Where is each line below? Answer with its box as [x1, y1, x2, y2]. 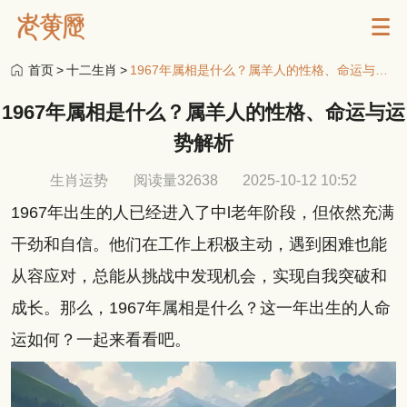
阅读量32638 [133, 172, 218, 188]
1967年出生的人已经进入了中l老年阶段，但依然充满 [10, 203, 394, 222]
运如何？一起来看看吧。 [10, 330, 195, 349]
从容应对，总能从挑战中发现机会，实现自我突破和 [10, 266, 387, 285]
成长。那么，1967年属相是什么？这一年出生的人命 [10, 298, 391, 317]
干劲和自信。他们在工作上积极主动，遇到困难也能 [10, 234, 387, 253]
